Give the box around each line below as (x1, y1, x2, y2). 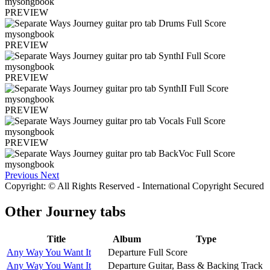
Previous (5, 169, 38, 180)
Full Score (148, 246, 187, 257)
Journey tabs (46, 203, 125, 219)
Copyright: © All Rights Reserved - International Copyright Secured (5, 180, 264, 191)
